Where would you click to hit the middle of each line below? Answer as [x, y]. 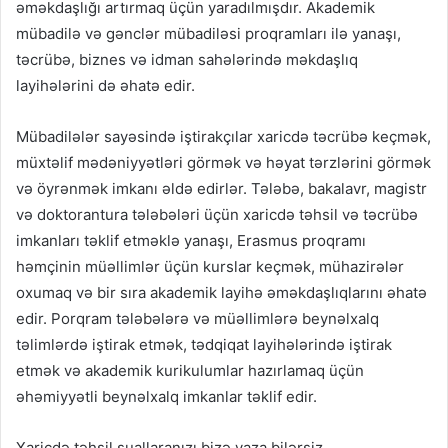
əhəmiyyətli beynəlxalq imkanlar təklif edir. [166, 397]
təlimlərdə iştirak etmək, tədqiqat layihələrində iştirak [204, 345]
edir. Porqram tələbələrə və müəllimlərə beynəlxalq [197, 319]
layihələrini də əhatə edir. [105, 86]
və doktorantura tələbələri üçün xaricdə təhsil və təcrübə [217, 215]
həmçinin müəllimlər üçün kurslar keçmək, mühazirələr [210, 267]
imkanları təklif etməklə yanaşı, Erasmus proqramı [191, 241]
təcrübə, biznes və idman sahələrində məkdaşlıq [187, 60]
